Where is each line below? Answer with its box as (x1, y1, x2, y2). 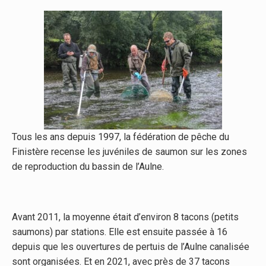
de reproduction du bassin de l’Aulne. (12, 160, 164, 172)
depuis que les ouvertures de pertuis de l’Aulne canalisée (12, 240, 249, 252)
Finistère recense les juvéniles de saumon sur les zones (12, 145, 247, 157)
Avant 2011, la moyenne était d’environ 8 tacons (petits (12, 211, 239, 223)
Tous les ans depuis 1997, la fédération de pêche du (12, 131, 229, 142)
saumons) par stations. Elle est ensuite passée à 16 (12, 226, 227, 237)
